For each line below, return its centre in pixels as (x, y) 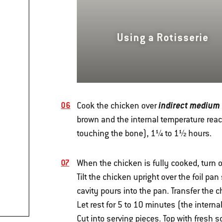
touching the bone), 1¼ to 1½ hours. (144, 133)
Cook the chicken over (117, 105)
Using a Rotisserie (163, 38)
